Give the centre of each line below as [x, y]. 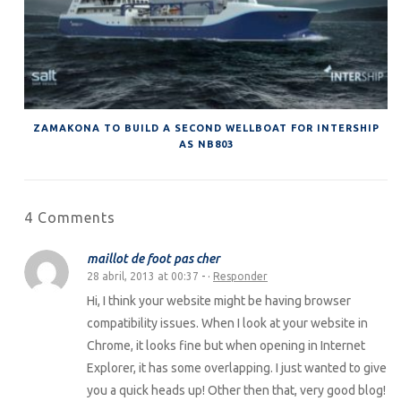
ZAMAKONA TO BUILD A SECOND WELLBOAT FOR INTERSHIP [206, 128]
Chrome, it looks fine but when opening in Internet [226, 345]
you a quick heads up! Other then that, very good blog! [236, 390]
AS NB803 [206, 144]
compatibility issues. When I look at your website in [227, 323]
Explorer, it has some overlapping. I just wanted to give [237, 367]
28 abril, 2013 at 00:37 [143, 276]
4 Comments [70, 217]
